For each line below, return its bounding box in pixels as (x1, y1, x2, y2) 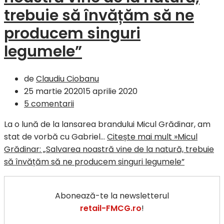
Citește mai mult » (107, 131, 177, 143)
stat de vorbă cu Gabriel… (4, 131, 107, 143)
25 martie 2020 (24, 85, 83, 97)
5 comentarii (24, 98, 74, 110)
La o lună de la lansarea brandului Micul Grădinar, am (4, 118, 210, 130)
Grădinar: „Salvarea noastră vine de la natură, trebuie (4, 143, 214, 155)
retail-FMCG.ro (80, 202, 141, 214)
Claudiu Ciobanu (36, 73, 99, 85)
